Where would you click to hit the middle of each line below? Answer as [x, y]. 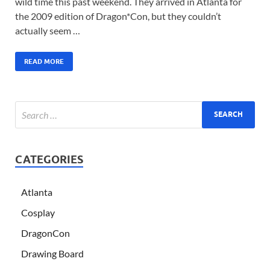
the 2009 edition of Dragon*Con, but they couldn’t [118, 16]
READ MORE [44, 61]
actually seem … [48, 30]
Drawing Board [52, 253]
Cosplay [38, 212]
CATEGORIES [49, 159]
